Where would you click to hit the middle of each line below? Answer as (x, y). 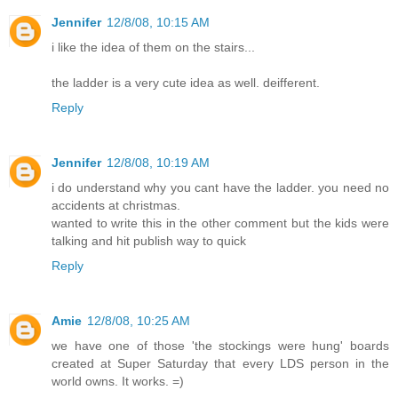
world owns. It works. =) (118, 381)
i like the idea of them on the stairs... (153, 47)
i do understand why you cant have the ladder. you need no (220, 187)
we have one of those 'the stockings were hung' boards (220, 345)
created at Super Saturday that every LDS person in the (220, 363)
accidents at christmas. (116, 205)
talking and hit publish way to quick (149, 240)
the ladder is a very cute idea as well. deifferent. (186, 82)
